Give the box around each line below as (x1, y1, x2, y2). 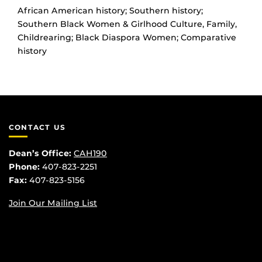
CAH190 (74, 147, 107, 158)
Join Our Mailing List (9, 197, 97, 208)
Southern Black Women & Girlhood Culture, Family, (18, 19, 237, 30)
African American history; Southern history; (18, 5, 203, 16)
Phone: (9, 161, 40, 172)
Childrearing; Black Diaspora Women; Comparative (18, 32, 236, 43)
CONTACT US (9, 123, 65, 132)
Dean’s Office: (9, 147, 71, 158)
